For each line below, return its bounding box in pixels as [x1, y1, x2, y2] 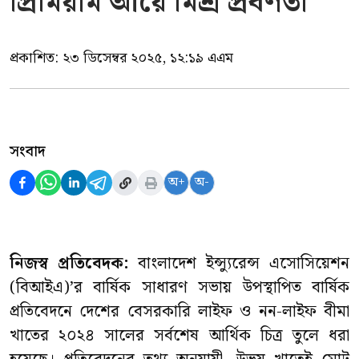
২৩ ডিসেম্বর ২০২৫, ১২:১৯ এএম [63, 46, 233, 70]
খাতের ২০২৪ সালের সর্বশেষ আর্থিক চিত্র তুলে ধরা [10, 323, 349, 349]
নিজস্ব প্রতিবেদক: [10, 251, 128, 276]
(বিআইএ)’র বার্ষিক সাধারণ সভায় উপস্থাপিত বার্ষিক [10, 275, 349, 301]
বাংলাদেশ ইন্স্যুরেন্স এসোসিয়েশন [128, 251, 349, 276]
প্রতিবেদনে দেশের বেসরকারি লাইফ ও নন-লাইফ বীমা [10, 299, 349, 325]
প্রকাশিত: [10, 46, 63, 70]
